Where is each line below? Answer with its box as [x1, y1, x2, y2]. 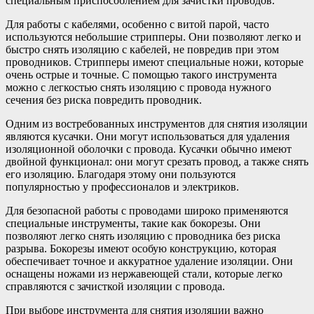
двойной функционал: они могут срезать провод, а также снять [6, 156, 308, 168]
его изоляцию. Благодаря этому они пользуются [6, 168, 235, 181]
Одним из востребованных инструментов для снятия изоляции [6, 118, 308, 130]
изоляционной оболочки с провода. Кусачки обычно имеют [6, 143, 292, 156]
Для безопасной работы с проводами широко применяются [6, 205, 288, 217]
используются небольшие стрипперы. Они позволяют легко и [6, 31, 301, 43]
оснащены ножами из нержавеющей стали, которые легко [6, 268, 282, 280]
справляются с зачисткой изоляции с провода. [6, 280, 225, 293]
